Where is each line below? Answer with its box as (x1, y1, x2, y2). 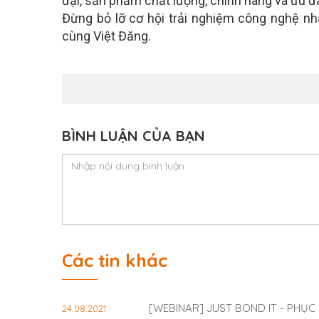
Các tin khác (62, 249, 167, 271)
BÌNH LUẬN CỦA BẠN (62, 126, 205, 145)
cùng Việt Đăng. (62, 28, 151, 43)
